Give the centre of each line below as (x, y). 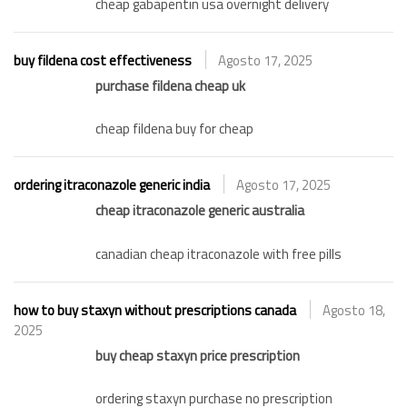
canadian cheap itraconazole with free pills (218, 253)
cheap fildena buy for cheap (174, 129)
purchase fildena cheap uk (170, 85)
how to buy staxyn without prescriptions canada (155, 310)
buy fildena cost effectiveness (103, 60)
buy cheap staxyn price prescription (198, 355)
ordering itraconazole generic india (112, 185)
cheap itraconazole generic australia (200, 211)
